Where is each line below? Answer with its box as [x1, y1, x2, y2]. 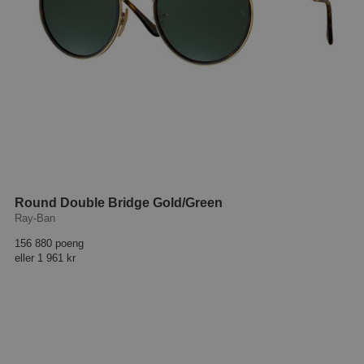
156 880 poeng [15, 236, 84, 249]
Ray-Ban [15, 212, 56, 225]
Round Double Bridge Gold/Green [15, 196, 223, 210]
